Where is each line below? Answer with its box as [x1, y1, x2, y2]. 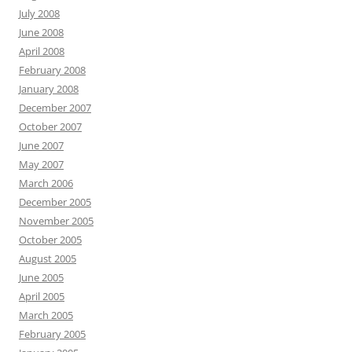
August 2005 [19, 251, 76, 266]
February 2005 [19, 327, 86, 341]
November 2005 [19, 214, 93, 228]
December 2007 [19, 101, 91, 115]
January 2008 [19, 82, 79, 96]
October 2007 [19, 119, 82, 134]
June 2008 [19, 25, 64, 39]
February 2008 [19, 63, 86, 77]
